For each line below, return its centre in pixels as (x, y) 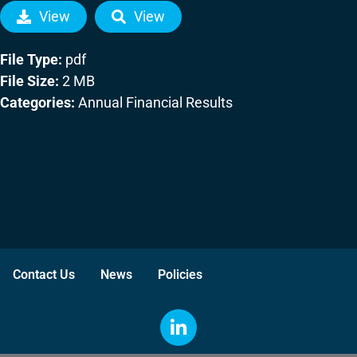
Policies (180, 275)
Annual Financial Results (155, 102)
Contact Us (44, 275)
